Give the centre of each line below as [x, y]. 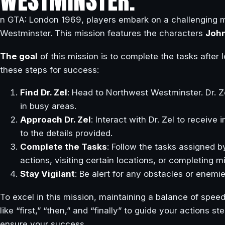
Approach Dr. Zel [55, 120]
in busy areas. [48, 106]
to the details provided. [66, 133]
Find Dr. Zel [44, 93]
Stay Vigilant [47, 174]
